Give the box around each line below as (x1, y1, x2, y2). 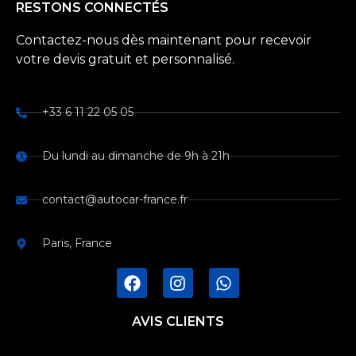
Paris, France (41, 236, 112, 251)
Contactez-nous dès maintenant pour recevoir (16, 32, 311, 48)
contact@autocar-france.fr (41, 192, 188, 207)
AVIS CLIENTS (132, 314, 224, 330)
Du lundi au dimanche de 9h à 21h (41, 149, 230, 164)
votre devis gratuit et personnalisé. (16, 51, 234, 67)
